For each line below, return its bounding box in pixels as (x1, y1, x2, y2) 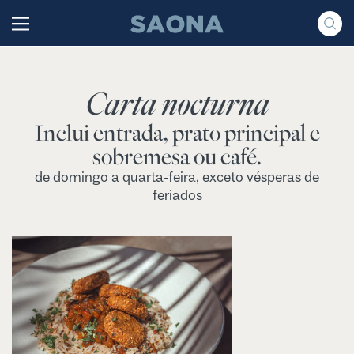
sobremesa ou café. (92, 141, 262, 171)
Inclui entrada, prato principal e (34, 118, 320, 148)
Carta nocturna (85, 82, 269, 125)
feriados (152, 186, 202, 205)
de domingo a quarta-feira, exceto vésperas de (35, 168, 319, 186)
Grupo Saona (130, 14, 195, 30)
